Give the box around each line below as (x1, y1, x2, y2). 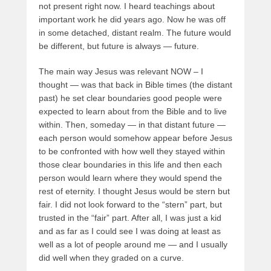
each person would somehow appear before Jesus (39, 133, 232, 143)
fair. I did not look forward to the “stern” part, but (39, 200, 222, 210)
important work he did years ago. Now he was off (39, 15, 226, 25)
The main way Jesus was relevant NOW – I (39, 67, 203, 77)
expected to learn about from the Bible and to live (39, 106, 227, 117)
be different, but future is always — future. (39, 41, 199, 51)
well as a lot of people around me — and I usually (39, 240, 227, 250)
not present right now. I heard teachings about (39, 1, 215, 11)
